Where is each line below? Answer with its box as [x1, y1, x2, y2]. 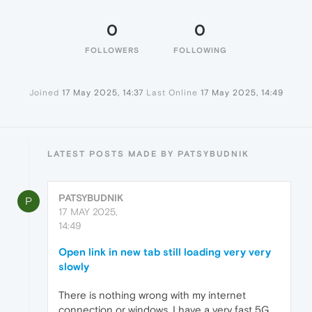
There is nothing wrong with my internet [58, 289, 246, 302]
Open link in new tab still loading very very [58, 246, 271, 258]
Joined [29, 88, 59, 98]
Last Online [146, 88, 198, 98]
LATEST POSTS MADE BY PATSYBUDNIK [47, 149, 249, 159]
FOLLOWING [173, 46, 227, 55]
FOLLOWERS [85, 46, 139, 55]
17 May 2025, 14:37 [61, 88, 143, 98]
